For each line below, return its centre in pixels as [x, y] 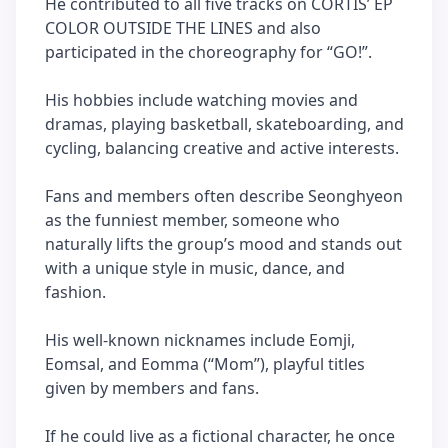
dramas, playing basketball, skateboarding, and [224, 124]
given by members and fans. [152, 388]
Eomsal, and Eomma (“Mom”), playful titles [205, 364]
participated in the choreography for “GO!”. [208, 52]
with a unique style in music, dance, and [195, 268]
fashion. [75, 292]
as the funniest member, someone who [192, 220]
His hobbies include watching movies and [201, 100]
